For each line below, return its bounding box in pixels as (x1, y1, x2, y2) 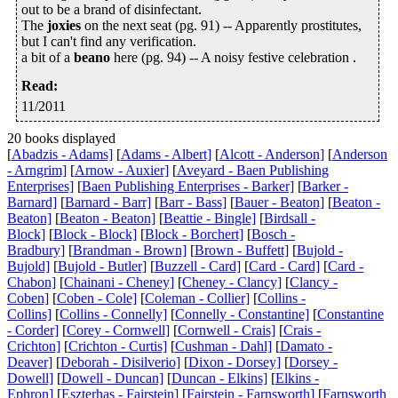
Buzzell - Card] (155, 259, 241, 275)
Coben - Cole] (57, 291, 137, 306)
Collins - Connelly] (60, 306, 167, 322)
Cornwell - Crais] (178, 322, 275, 338)
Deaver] (7, 354, 52, 370)
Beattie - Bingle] (163, 211, 256, 227)
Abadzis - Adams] (12, 147, 113, 163)
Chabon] (7, 275, 56, 291)
